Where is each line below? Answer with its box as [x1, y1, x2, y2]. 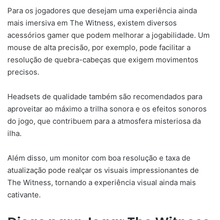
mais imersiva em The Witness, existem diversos [7, 18, 177, 27]
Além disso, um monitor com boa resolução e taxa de [7, 153, 191, 163]
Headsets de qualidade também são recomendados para [7, 91, 202, 101]
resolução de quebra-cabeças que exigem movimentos [7, 55, 198, 64]
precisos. [7, 67, 39, 77]
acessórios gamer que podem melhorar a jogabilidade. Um [7, 30, 210, 40]
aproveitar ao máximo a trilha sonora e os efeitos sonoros [7, 104, 207, 113]
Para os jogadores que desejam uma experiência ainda [7, 5, 197, 15]
